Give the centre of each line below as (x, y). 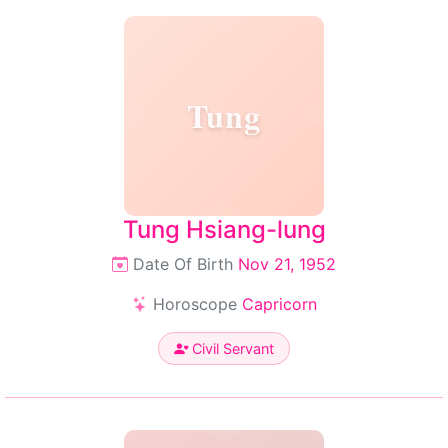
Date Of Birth (183, 264)
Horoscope (194, 304)
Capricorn (279, 304)
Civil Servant (231, 348)
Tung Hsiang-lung (224, 229)
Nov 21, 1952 (287, 264)
